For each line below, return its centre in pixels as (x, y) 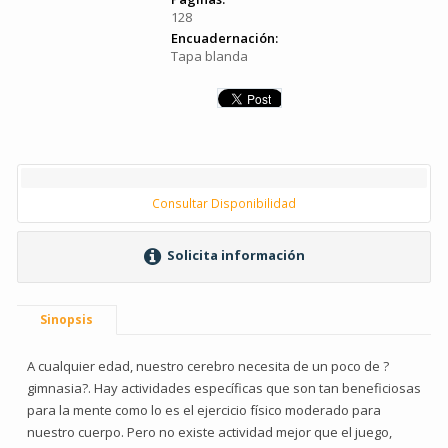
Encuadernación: (224, 38)
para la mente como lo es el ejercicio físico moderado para (204, 410)
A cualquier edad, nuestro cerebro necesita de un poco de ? (208, 366)
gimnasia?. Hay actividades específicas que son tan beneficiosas (224, 388)
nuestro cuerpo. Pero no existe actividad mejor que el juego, (209, 432)
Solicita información (234, 255)
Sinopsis (66, 319)
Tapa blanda (209, 56)
